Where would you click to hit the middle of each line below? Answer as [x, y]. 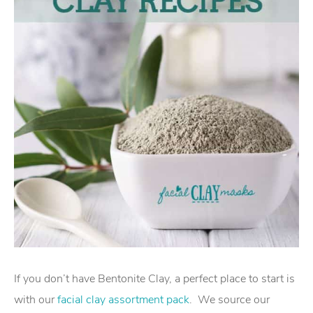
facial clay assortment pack [123, 300]
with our [36, 300]
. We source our [230, 300]
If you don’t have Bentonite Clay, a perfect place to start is [154, 279]
